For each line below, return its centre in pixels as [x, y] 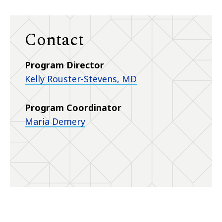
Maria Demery [55, 122]
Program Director [64, 65]
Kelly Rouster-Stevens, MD [81, 79]
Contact [54, 40]
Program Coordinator [73, 108]
